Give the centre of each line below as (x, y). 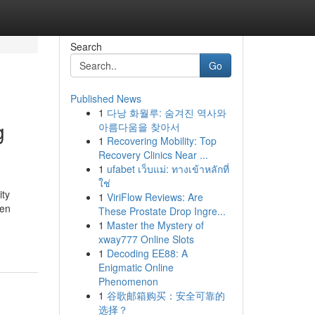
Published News (105, 98)
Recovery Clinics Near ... (153, 155)
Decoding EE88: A (147, 253)
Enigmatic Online (136, 267)
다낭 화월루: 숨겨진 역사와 (166, 112)
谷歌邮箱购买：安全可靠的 (166, 295)
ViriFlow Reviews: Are (155, 197)
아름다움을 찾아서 (139, 127)
